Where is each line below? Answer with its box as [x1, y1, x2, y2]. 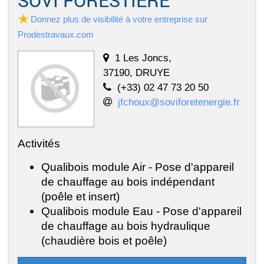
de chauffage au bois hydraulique [41, 219, 210, 233]
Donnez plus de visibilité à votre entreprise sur [31, 14, 207, 25]
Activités [18, 137, 60, 150]
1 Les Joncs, [115, 52, 171, 64]
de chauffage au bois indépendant [41, 175, 214, 189]
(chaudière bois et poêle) [41, 234, 167, 247]
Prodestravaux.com [18, 29, 94, 40]
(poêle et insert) [41, 190, 120, 203]
